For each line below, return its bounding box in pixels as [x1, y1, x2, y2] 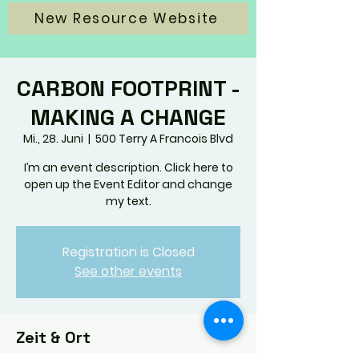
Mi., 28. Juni [23, 131, 83, 147]
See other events [75, 262, 182, 280]
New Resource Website [34, 9, 219, 28]
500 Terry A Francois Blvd [95, 131, 233, 147]
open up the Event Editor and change [24, 176, 232, 192]
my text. [105, 193, 151, 209]
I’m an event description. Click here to [23, 159, 233, 175]
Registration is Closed [62, 243, 195, 261]
